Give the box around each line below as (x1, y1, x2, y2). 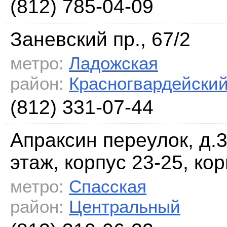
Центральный (69, 197, 180, 217)
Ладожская (69, 53, 158, 73)
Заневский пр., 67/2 (10, 28, 191, 51)
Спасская (69, 176, 146, 197)
